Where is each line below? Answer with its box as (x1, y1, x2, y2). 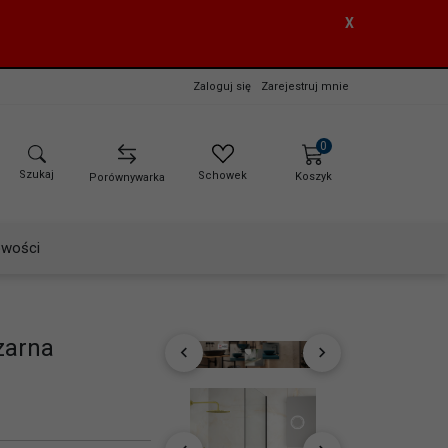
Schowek (198, 169, 248, 183)
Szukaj (19, 168, 55, 182)
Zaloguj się (193, 79, 251, 93)
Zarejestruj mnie (261, 79, 349, 93)
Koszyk (294, 170, 332, 184)
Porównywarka (89, 171, 166, 185)
